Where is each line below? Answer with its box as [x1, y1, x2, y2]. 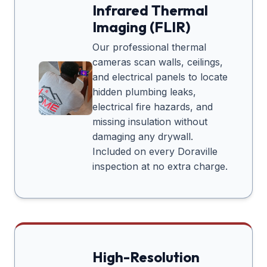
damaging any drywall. [92, 131, 193, 143]
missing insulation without [92, 116, 207, 128]
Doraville [178, 145, 218, 158]
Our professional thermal [92, 41, 206, 54]
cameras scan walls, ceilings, [92, 56, 223, 69]
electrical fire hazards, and [92, 101, 213, 113]
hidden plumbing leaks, [92, 86, 196, 98]
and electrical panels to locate [92, 71, 228, 83]
